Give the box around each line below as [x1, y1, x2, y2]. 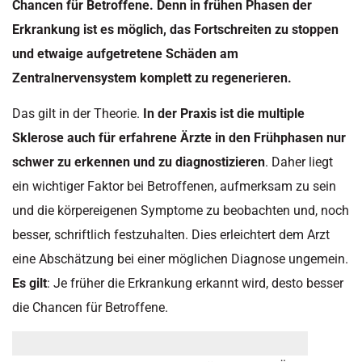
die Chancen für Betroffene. [12, 300, 168, 316]
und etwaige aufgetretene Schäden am [12, 45, 238, 61]
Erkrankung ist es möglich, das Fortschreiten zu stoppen [12, 21, 339, 37]
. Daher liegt [265, 154, 333, 170]
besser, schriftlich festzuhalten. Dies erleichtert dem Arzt [12, 227, 330, 243]
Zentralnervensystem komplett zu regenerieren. [12, 69, 292, 86]
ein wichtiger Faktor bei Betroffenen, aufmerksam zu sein [12, 179, 336, 195]
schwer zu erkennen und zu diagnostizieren [12, 154, 265, 170]
